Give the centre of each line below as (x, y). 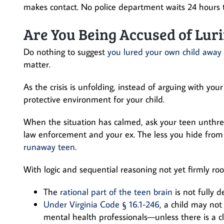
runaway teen (49, 147)
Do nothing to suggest (65, 52)
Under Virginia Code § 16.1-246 (101, 204)
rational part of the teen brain (116, 192)
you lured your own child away (164, 52)
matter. (37, 64)
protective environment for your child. (94, 99)
